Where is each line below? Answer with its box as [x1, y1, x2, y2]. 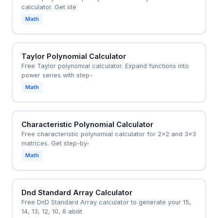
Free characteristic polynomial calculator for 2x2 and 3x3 [21, 130, 196, 138]
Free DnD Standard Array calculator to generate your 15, [21, 199, 191, 206]
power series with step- [21, 71, 92, 79]
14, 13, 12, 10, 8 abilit [21, 208, 82, 216]
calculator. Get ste [21, 3, 76, 11]
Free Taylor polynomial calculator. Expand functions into [21, 62, 189, 70]
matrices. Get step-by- [21, 139, 90, 147]
